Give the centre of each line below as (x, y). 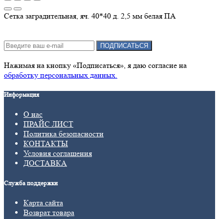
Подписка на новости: (41, 36)
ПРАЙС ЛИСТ (48, 124)
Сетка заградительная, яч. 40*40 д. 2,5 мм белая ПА (90, 16)
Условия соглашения (58, 153)
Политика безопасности (64, 134)
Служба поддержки (31, 183)
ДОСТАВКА (45, 163)
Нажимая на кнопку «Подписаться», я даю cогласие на (95, 66)
